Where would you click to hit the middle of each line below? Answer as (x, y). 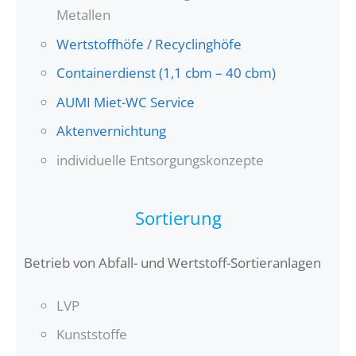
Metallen (83, 15)
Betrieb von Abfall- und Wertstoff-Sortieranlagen (172, 263)
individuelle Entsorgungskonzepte (160, 160)
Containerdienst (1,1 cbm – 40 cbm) (166, 73)
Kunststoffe (92, 334)
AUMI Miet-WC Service (126, 102)
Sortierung (178, 218)
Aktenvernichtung (111, 131)
